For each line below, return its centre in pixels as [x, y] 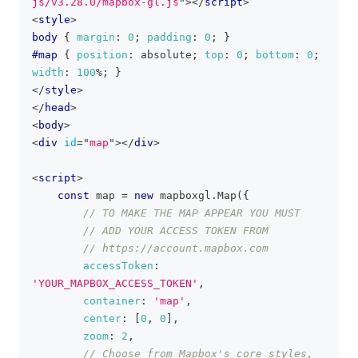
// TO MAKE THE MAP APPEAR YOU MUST [192, 213]
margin [96, 37]
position [102, 55]
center [102, 318]
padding [169, 37]
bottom [275, 55]
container [112, 301]
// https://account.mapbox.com [176, 248]
